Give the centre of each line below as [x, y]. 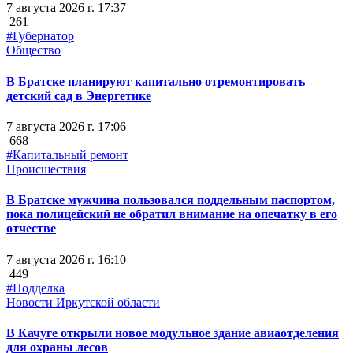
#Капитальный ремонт [67, 155]
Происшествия [46, 169]
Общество [33, 50]
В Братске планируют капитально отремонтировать [156, 81]
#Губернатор [40, 36]
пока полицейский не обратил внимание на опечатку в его [172, 214]
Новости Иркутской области [83, 302]
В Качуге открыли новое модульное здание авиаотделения [173, 333]
